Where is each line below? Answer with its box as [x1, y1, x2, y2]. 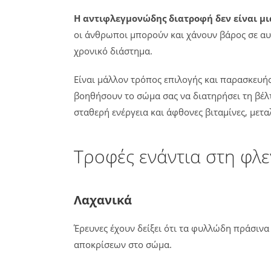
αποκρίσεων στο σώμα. [74, 238, 172, 250]
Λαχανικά [74, 192, 132, 208]
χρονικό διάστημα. [74, 45, 152, 57]
